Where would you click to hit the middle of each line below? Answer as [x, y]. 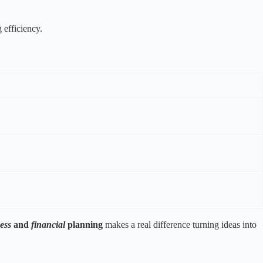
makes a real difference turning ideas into [180, 225]
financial [48, 225]
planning [85, 225]
